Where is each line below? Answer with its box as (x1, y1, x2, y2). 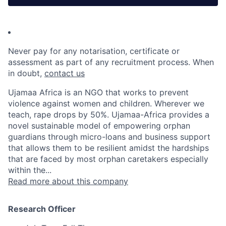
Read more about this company (8, 176, 128, 186)
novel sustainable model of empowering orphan (8, 121, 190, 131)
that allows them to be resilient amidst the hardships (8, 143, 209, 153)
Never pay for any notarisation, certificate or (8, 46, 180, 56)
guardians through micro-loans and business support (8, 132, 210, 142)
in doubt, (8, 68, 44, 78)
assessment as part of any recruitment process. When (8, 57, 214, 67)
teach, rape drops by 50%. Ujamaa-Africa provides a (8, 109, 209, 120)
